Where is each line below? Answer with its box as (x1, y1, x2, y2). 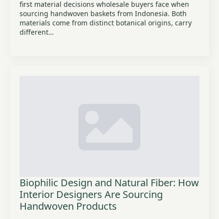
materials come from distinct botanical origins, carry (20, 18, 192, 27)
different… (20, 27, 54, 37)
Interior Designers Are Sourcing (20, 188, 163, 201)
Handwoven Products (20, 199, 117, 213)
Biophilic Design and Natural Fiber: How (20, 176, 199, 189)
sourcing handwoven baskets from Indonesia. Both (20, 9, 187, 18)
